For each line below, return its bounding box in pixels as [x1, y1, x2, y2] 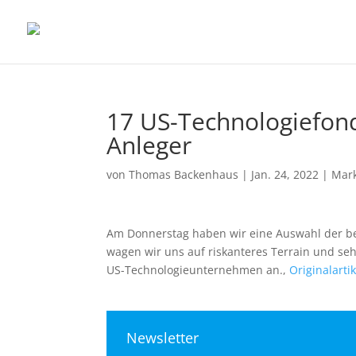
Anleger [106, 129, 192, 161]
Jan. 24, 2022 [251, 167, 319, 182]
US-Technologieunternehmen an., [106, 262, 290, 277]
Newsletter [126, 328, 199, 347]
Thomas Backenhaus [129, 167, 239, 182]
